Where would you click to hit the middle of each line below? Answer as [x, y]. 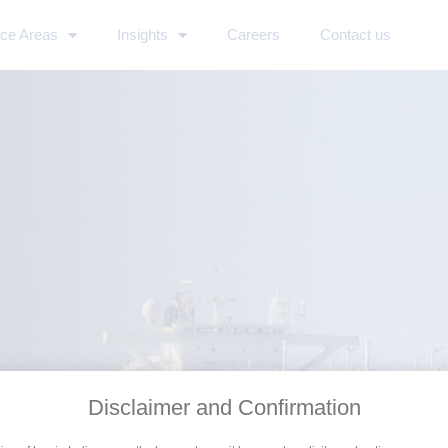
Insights [143, 34]
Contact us [356, 34]
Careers [254, 34]
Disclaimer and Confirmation [224, 407]
